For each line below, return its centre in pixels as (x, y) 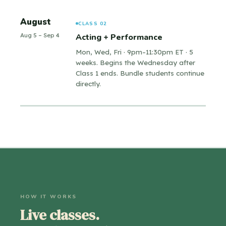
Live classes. (60, 215)
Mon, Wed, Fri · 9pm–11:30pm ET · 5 (134, 52)
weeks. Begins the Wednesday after (135, 62)
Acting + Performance (119, 38)
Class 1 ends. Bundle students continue (140, 73)
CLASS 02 (93, 24)
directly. (88, 83)
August (36, 22)
